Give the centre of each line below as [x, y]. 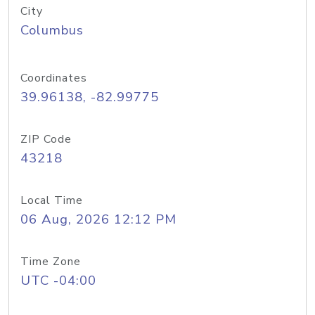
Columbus [52, 30]
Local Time [52, 200]
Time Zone [51, 262]
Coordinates [54, 78]
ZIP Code [46, 139]
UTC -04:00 [58, 281]
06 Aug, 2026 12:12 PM [98, 219]
